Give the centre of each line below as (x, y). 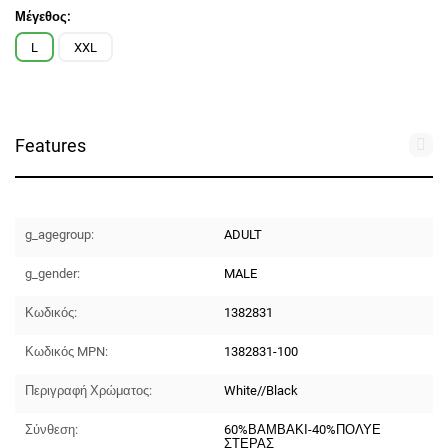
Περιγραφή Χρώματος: (89, 390)
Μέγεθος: (43, 16)
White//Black (261, 390)
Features (50, 145)
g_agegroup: (60, 234)
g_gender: (53, 273)
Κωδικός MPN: (67, 351)
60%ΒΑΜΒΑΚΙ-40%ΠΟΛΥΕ (303, 429)
